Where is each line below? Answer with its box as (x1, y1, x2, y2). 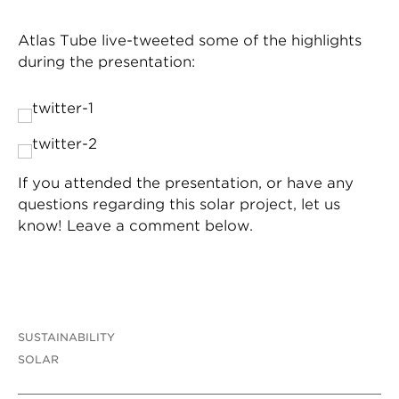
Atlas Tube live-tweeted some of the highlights (18, 32, 362, 49)
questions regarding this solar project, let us (18, 196, 340, 213)
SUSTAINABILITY (18, 330, 115, 344)
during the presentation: (18, 53, 195, 70)
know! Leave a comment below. (18, 217, 253, 234)
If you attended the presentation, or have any (18, 175, 354, 191)
